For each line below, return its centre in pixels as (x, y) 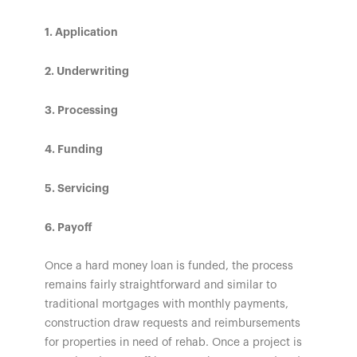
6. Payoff (69, 227)
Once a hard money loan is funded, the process (169, 266)
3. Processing (81, 110)
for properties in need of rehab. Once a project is (173, 342)
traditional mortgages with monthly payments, (167, 304)
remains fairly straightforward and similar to (161, 285)
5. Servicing (77, 188)
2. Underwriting (87, 71)
